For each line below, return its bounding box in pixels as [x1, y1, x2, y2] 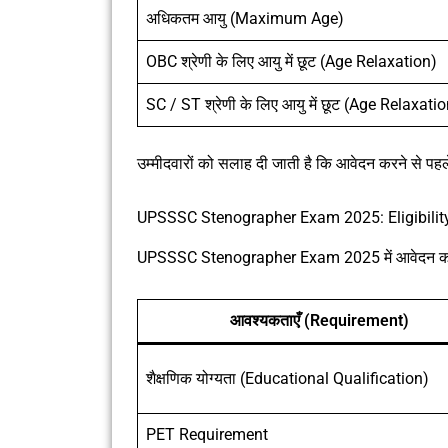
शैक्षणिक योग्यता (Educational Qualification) [146, 369, 429, 389]
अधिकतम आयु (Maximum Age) [146, 8, 344, 28]
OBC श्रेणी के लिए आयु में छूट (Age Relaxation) [146, 51, 437, 71]
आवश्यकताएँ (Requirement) [229, 311, 409, 331]
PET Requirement [146, 425, 268, 445]
